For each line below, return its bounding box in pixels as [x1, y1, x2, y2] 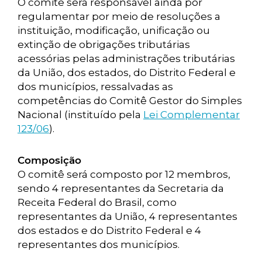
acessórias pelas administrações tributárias [18, 53, 235, 64]
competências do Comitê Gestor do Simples [18, 95, 242, 106]
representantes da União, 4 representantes [18, 211, 237, 222]
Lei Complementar [143, 109, 240, 120]
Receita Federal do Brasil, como [18, 196, 177, 208]
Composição [18, 154, 81, 166]
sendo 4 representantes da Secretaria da [18, 182, 224, 194]
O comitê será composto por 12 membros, [18, 168, 230, 180]
